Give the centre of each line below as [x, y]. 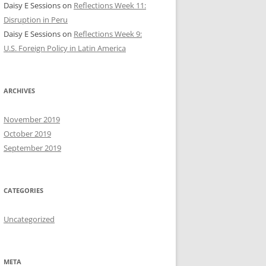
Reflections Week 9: [108, 34]
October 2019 [27, 133]
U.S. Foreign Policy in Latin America [65, 48]
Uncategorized [29, 219]
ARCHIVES [19, 90]
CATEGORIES [23, 190]
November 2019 [32, 119]
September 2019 [32, 148]
